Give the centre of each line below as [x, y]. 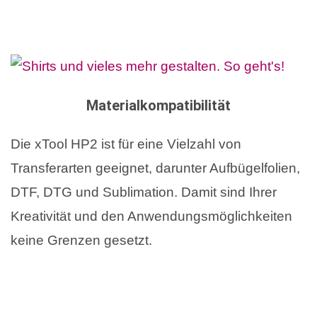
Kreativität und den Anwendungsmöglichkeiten [151, 217]
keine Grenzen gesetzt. [81, 241]
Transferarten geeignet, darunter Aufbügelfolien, [155, 168]
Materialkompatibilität [158, 106]
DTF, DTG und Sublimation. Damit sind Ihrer [144, 192]
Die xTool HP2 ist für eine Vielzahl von [126, 144]
